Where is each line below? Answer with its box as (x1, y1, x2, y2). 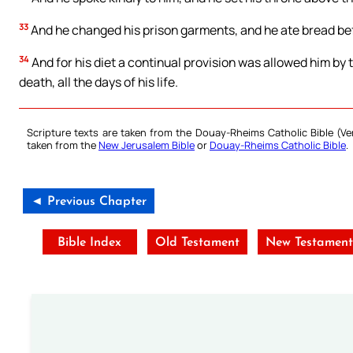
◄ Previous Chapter (31, 195, 147, 209)
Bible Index (58, 236, 122, 250)
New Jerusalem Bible (98, 138, 195, 153)
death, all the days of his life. (19, 72, 178, 91)
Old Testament (154, 236, 240, 250)
